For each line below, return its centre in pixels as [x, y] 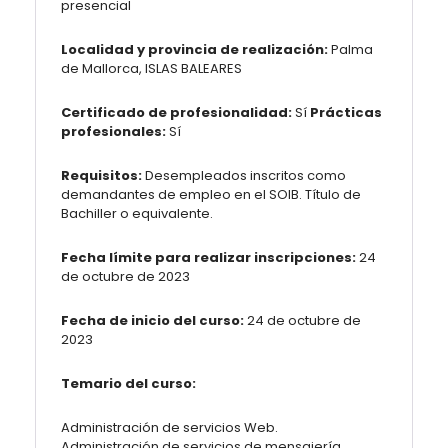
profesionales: [113, 131]
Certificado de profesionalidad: [176, 112]
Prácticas [346, 112]
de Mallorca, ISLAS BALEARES [151, 68]
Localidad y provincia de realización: [194, 49]
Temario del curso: [128, 383]
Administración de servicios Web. [169, 427]
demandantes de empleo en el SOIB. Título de [211, 194]
